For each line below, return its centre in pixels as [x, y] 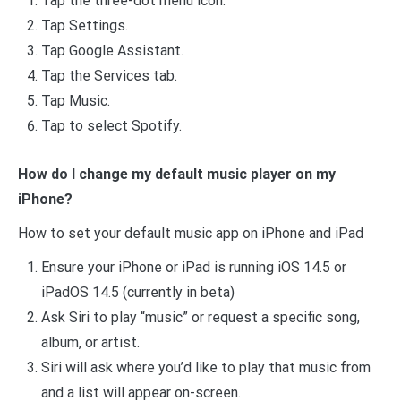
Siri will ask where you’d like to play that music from [205, 367]
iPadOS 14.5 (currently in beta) [137, 292]
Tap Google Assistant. [112, 51]
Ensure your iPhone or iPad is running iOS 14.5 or [193, 267]
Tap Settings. [84, 26]
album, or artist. [90, 342]
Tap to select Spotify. [111, 126]
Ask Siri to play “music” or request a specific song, [200, 317]
